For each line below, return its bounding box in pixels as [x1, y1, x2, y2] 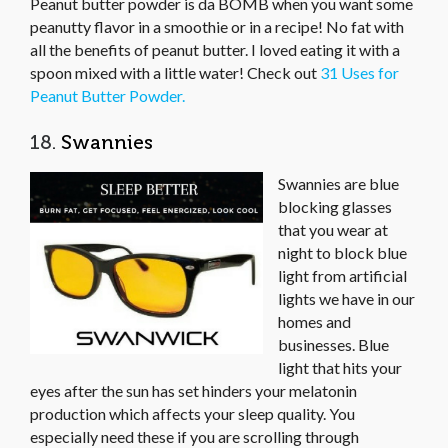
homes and [278, 312, 351, 332]
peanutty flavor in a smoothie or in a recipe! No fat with [30, 17, 404, 37]
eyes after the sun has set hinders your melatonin [30, 381, 357, 401]
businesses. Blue [278, 335, 389, 355]
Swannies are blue [278, 174, 399, 194]
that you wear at [278, 220, 388, 240]
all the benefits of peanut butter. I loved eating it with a [30, 40, 400, 60]
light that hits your [278, 358, 402, 378]
